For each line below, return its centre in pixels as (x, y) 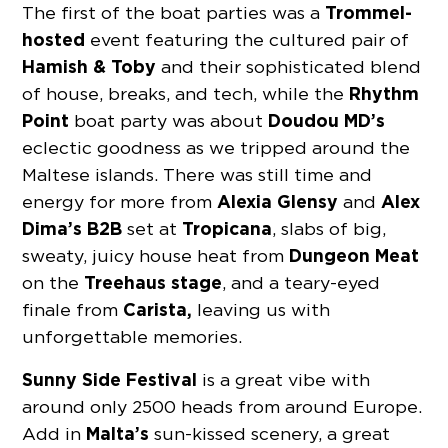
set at (152, 228)
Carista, (158, 309)
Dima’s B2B (75, 228)
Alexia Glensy (280, 201)
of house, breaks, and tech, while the (186, 93)
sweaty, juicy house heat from (156, 255)
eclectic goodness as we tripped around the (216, 147)
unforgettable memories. (132, 336)
